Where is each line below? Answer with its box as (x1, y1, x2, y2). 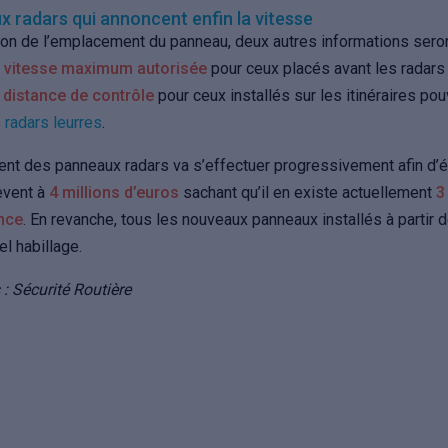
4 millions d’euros (49, 183, 179, 202)
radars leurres (5, 113, 102, 132)
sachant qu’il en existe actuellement (179, 183, 436, 202)
